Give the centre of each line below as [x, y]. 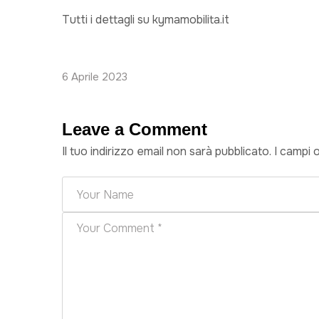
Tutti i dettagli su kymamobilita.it [146, 20]
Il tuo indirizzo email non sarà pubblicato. [167, 151]
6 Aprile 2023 [95, 77]
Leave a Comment [135, 129]
